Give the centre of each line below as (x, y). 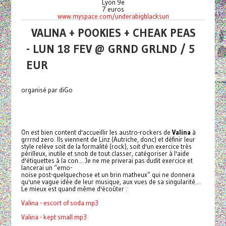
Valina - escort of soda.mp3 (60, 203)
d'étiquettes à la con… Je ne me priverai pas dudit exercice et (107, 160)
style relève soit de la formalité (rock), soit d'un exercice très (106, 146)
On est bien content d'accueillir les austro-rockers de (96, 132)
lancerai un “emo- (46, 167)
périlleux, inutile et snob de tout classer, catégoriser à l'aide (105, 153)
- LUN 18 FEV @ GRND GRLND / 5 (110, 49)
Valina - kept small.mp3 (54, 217)
